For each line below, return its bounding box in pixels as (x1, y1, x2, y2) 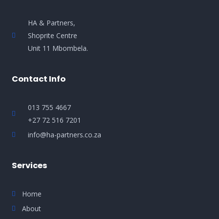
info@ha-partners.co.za (28, 130, 102, 139)
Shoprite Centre (28, 30, 78, 40)
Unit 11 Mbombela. (28, 43, 88, 53)
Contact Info (12, 73, 66, 85)
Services (12, 159, 47, 171)
